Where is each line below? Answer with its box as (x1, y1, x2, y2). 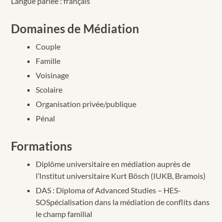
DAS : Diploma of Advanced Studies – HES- (36, 185, 181, 195)
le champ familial (36, 209, 93, 219)
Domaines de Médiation (11, 21, 140, 36)
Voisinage (36, 70, 69, 80)
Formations (11, 138, 72, 153)
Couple (36, 41, 61, 51)
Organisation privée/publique (36, 99, 137, 109)
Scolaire (36, 84, 63, 94)
